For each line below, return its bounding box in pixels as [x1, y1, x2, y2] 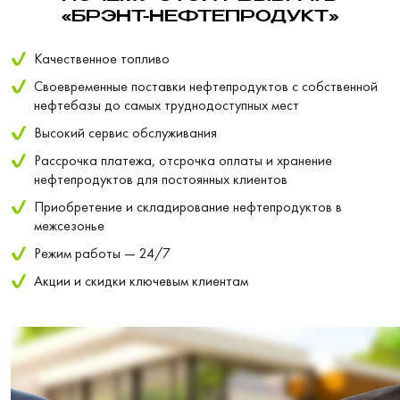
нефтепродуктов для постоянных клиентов [34, 169, 287, 188]
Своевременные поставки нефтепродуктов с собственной [34, 76, 378, 96]
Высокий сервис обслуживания [34, 122, 217, 142]
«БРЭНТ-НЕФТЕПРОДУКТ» [62, 8, 338, 25]
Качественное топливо [34, 48, 170, 68]
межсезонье [34, 215, 104, 235]
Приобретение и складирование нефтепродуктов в [34, 196, 342, 216]
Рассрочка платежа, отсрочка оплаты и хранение [34, 150, 332, 170]
